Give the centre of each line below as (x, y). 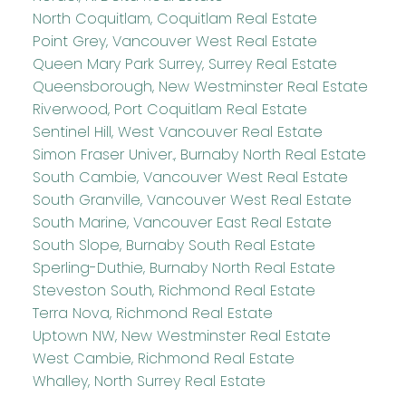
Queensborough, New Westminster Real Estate (200, 86)
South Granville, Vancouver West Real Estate (192, 199)
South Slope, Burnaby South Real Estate (174, 245)
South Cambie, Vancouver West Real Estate (190, 177)
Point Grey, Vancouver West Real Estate (174, 41)
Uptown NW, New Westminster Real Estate (181, 335)
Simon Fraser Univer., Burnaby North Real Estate (199, 154)
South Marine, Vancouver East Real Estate (182, 222)
